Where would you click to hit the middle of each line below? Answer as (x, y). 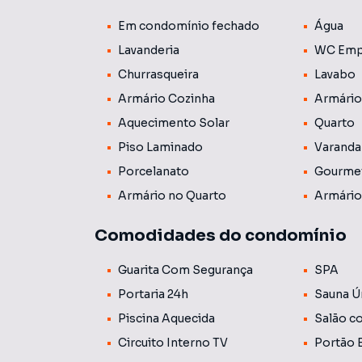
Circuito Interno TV (173, 343)
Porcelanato (154, 171)
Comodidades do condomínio (221, 236)
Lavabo (335, 74)
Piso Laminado (160, 147)
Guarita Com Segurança (185, 270)
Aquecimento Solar (174, 123)
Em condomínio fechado (189, 26)
